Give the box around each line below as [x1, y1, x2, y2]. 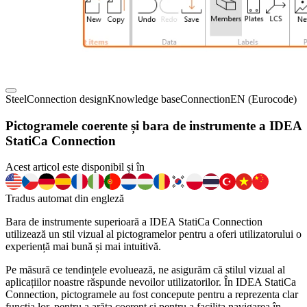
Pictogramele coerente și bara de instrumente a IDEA [5, 118, 302, 133]
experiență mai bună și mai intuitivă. [5, 241, 161, 253]
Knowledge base [108, 93, 180, 105]
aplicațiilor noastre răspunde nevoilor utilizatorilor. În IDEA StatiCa [5, 276, 296, 288]
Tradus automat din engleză [5, 193, 124, 205]
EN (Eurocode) [230, 93, 297, 105]
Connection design [27, 93, 108, 105]
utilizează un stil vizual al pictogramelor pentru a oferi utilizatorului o [5, 228, 302, 241]
